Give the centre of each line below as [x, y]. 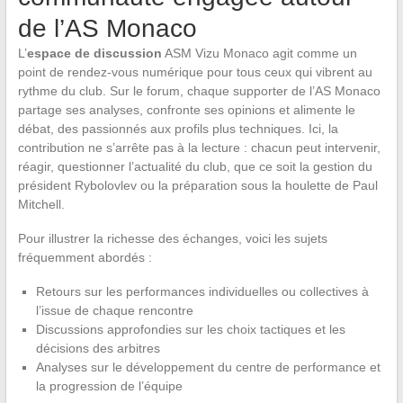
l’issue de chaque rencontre [114, 311]
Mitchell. [41, 205]
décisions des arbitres [98, 349]
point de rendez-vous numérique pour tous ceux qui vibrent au [195, 72]
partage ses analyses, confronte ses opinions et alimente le [186, 110]
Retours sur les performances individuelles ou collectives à [202, 292]
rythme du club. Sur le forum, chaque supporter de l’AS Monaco [199, 91]
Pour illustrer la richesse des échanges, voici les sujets [172, 239]
